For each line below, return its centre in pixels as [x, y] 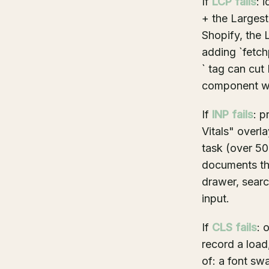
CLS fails [234, 227]
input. [216, 198]
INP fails [233, 114]
